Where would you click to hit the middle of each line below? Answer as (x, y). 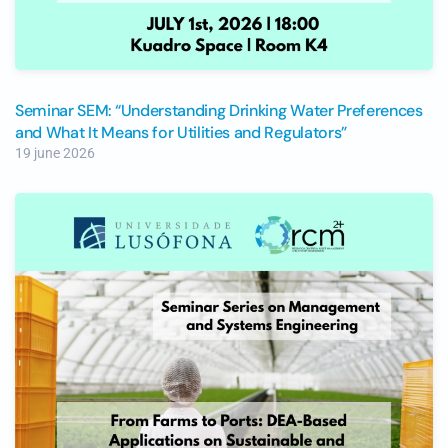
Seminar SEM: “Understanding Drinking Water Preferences (219, 111)
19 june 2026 (55, 153)
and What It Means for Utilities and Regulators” (181, 133)
